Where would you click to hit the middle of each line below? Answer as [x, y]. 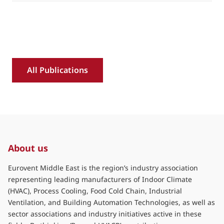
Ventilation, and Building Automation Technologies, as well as [111, 202]
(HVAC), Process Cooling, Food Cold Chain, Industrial [95, 190]
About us [28, 148]
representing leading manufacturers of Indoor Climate [100, 179]
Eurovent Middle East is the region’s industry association [103, 167]
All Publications [57, 70]
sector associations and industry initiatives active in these [105, 213]
